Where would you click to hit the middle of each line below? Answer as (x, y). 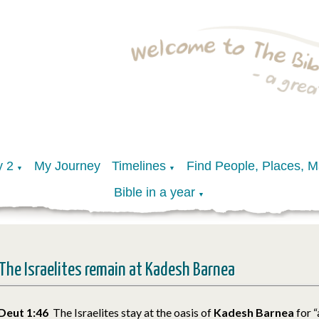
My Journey (67, 166)
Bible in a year (155, 192)
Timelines (138, 166)
